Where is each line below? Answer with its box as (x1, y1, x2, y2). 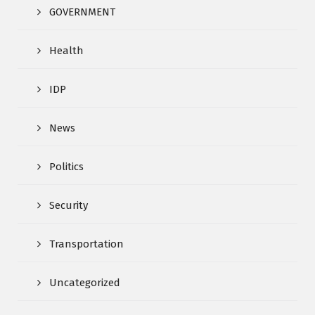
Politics (49, 160, 84, 173)
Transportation (49, 237, 124, 250)
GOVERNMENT (49, 5, 115, 18)
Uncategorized (49, 276, 120, 289)
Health (49, 44, 84, 57)
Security (49, 198, 88, 212)
